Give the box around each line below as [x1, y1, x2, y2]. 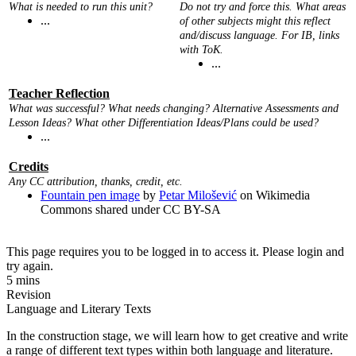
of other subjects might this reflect [180, 15, 331, 28]
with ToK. [180, 44, 223, 56]
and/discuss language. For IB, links [180, 29, 339, 42]
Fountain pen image [41, 188, 140, 203]
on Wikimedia [237, 188, 310, 203]
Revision [6, 288, 51, 302]
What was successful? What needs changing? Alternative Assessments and [9, 103, 339, 115]
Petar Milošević [159, 188, 237, 203]
